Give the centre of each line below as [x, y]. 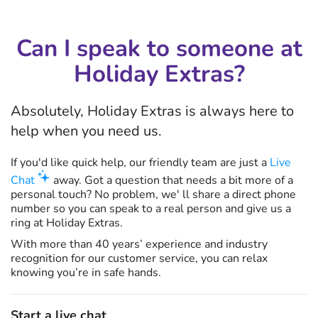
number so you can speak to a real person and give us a [151, 209]
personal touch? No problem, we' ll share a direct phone [153, 194]
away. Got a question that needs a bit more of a [172, 180]
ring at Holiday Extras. [67, 223]
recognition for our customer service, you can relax [139, 258]
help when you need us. [86, 131]
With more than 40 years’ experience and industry [139, 244]
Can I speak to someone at [159, 49]
